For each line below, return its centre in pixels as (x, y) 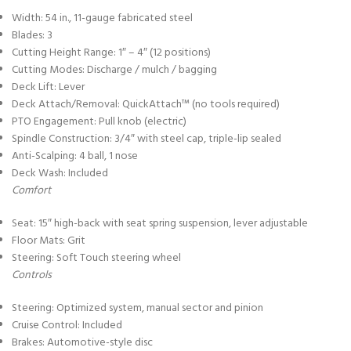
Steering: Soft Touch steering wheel (96, 258)
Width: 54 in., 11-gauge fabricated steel (102, 18)
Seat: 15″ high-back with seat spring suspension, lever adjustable (160, 223)
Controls (32, 275)
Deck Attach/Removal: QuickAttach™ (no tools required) (146, 104)
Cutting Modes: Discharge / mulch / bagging (114, 70)
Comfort (31, 190)
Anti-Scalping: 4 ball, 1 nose (75, 156)
